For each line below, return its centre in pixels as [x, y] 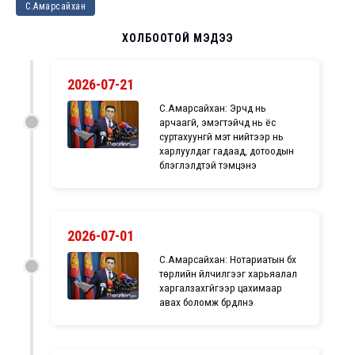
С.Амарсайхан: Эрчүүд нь [213, 108]
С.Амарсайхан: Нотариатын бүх [228, 259]
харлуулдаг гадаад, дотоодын [227, 151]
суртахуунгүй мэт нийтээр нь [222, 136]
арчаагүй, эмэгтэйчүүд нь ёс [218, 122]
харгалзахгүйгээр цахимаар [221, 288]
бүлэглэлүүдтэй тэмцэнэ [208, 165]
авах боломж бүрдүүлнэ [207, 302]
